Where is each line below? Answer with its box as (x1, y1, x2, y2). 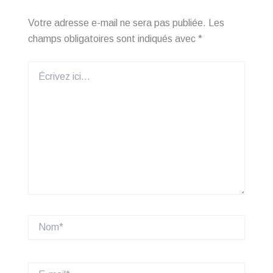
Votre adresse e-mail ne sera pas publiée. (28, 18, 206, 29)
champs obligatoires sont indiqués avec (28, 34, 198, 44)
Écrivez (27, 62, 57, 73)
